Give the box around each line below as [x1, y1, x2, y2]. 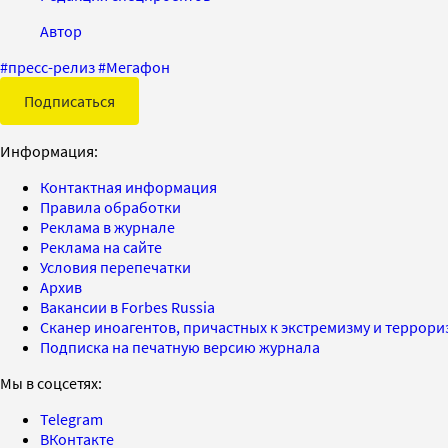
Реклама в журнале [40, 216, 175, 237]
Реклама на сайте [40, 236, 162, 257]
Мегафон [106, 56, 170, 77]
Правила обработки [40, 196, 181, 217]
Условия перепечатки [40, 256, 191, 277]
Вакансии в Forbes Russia [40, 296, 215, 317]
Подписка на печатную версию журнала [40, 336, 320, 357]
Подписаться [24, 90, 115, 111]
